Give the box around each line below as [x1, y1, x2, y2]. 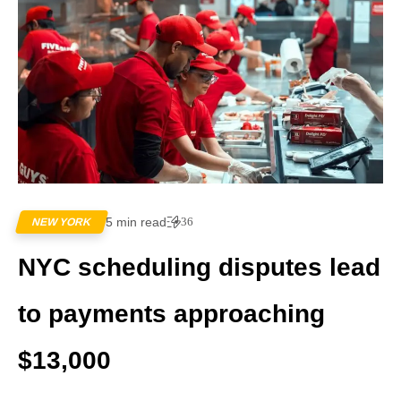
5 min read [106, 215, 166, 230]
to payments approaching [18, 300, 325, 328]
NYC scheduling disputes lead [18, 253, 380, 282]
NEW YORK [30, 216, 93, 229]
